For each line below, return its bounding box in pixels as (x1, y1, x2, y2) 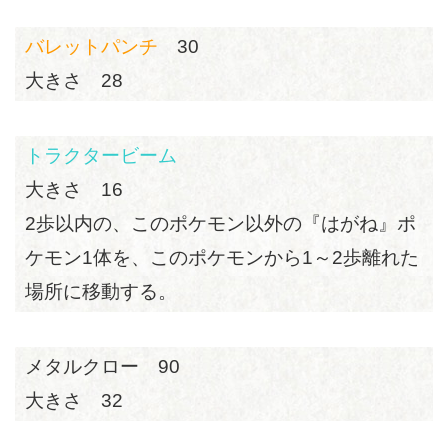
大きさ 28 (25, 70, 123, 91)
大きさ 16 (25, 179, 123, 200)
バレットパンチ (25, 36, 158, 57)
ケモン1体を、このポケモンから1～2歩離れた (25, 247, 419, 268)
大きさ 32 (25, 390, 123, 411)
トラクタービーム (25, 145, 177, 166)
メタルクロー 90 (25, 356, 180, 377)
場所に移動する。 (25, 281, 177, 302)
